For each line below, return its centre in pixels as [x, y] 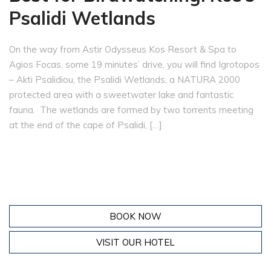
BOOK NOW [135, 217]
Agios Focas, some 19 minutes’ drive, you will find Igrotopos [134, 65]
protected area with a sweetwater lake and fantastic [121, 95]
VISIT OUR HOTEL [135, 243]
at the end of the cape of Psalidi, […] [86, 125]
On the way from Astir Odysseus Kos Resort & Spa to [123, 50]
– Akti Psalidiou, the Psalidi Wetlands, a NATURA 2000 [125, 80]
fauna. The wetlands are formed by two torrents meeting [131, 110]
